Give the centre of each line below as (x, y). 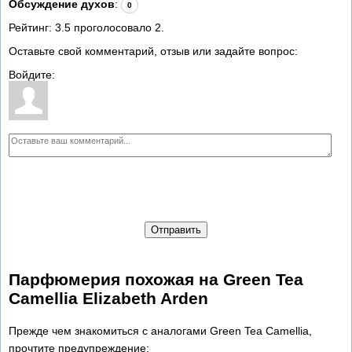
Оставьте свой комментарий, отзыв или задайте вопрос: (153, 51)
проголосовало (113, 27)
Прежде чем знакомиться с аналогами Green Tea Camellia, (160, 330)
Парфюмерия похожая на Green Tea (156, 280)
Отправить (176, 229)
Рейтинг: (32, 27)
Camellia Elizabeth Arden (108, 299)
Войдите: (32, 74)
